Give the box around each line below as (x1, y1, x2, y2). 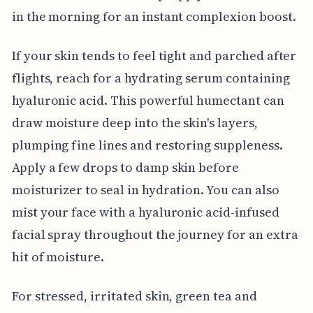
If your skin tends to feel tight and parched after (11, 47, 297, 65)
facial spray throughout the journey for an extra (11, 226, 298, 244)
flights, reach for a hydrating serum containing (11, 69, 290, 87)
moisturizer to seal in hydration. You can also (11, 181, 279, 199)
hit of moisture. (11, 248, 105, 266)
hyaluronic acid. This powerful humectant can (11, 92, 284, 110)
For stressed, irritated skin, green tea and (11, 287, 257, 305)
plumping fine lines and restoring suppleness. (11, 136, 283, 154)
